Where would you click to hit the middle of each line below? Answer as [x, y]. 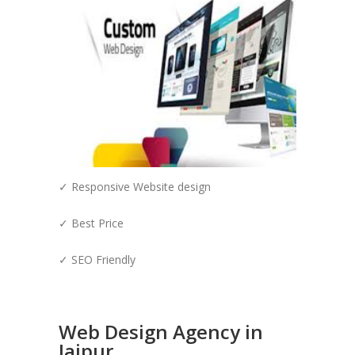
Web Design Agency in [161, 332]
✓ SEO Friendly [97, 260]
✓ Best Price [91, 223]
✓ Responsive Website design [135, 187]
